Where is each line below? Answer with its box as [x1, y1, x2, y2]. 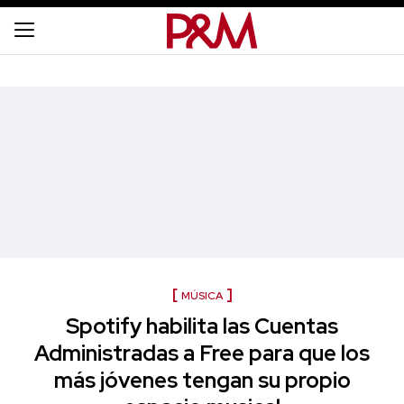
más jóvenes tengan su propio [53, 366, 351, 394]
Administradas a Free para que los [34, 339, 370, 367]
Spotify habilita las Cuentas [66, 312, 338, 340]
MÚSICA [180, 289, 223, 303]
